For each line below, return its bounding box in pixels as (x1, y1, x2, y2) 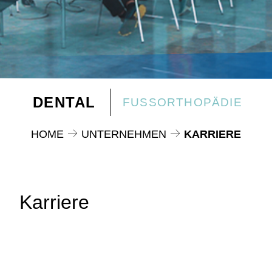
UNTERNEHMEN (81, 128, 166, 140)
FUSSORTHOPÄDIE (123, 95, 234, 109)
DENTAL (32, 94, 96, 110)
